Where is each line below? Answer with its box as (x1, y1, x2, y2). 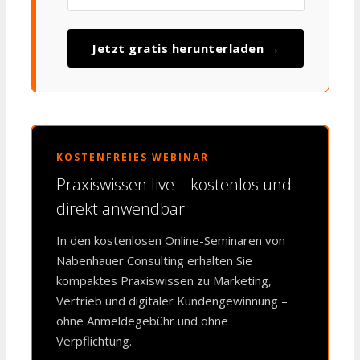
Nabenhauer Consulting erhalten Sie (56, 252, 252, 268)
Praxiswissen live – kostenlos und (56, 173, 292, 195)
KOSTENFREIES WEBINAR (56, 149, 209, 164)
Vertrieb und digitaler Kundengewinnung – (56, 292, 288, 309)
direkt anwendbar (56, 197, 185, 219)
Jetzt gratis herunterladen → (92, 39, 280, 56)
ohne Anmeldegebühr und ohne (56, 312, 228, 329)
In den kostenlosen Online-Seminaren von (56, 231, 285, 248)
